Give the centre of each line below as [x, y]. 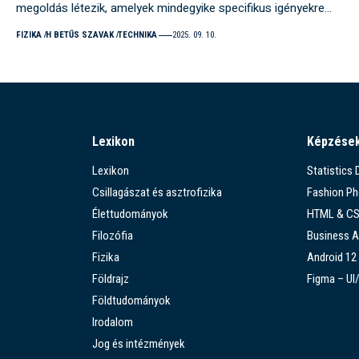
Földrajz [110, 279]
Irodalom [112, 323]
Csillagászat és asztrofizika [157, 193]
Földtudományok [131, 301]
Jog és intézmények [138, 344]
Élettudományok [130, 214]
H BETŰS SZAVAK [79, 35]
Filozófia [112, 236]
